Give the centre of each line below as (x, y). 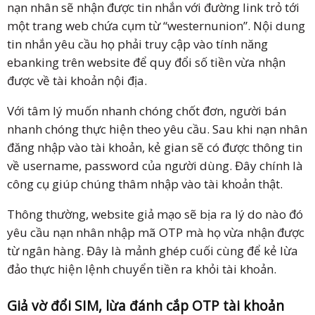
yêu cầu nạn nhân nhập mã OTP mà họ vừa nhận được (156, 232)
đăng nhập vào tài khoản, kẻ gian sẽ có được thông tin (155, 147)
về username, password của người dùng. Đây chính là (155, 165)
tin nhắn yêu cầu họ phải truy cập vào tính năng (137, 44)
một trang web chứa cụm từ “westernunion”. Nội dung (156, 25)
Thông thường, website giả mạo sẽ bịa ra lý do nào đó (155, 214)
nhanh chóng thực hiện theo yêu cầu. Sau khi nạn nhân (157, 129)
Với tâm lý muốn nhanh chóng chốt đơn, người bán (147, 110)
